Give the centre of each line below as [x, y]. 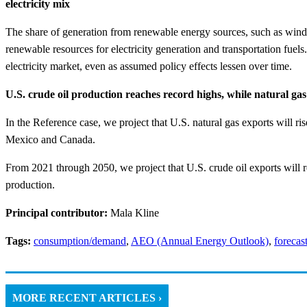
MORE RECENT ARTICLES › [87, 297]
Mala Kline [135, 212]
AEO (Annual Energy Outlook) [200, 241]
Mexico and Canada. [50, 139]
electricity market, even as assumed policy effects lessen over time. [149, 66]
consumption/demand [80, 241]
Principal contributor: [58, 212]
